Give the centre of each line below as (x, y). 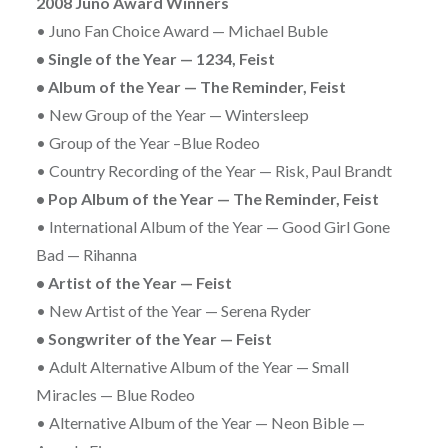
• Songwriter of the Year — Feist (153, 339)
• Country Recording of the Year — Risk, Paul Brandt (213, 171)
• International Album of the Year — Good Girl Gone (212, 227)
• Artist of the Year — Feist (133, 283)
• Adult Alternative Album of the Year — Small (192, 367)
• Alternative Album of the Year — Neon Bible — (200, 423)
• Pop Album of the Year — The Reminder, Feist (207, 199)
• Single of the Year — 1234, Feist (155, 59)
